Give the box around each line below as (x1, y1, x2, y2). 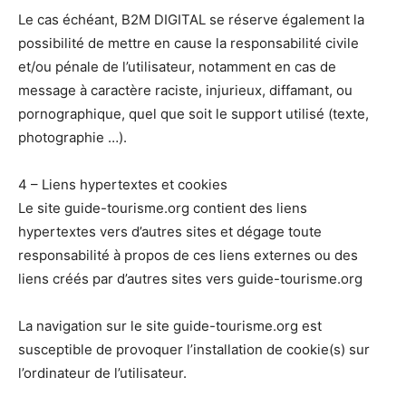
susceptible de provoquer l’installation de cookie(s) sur (18, 341, 370, 359)
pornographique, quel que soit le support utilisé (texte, (18, 105, 369, 123)
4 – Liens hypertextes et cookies (18, 176, 227, 194)
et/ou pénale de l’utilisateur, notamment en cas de (18, 58, 336, 76)
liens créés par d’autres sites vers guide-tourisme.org (18, 270, 362, 288)
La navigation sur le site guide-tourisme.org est (18, 317, 322, 335)
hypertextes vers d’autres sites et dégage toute (18, 223, 322, 241)
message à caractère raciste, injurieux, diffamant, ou (18, 82, 353, 100)
